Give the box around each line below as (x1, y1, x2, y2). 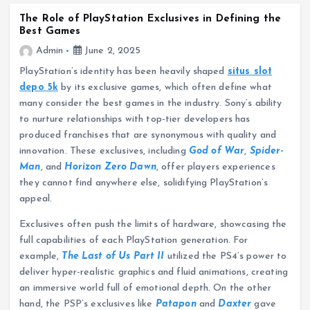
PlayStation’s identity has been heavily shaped (19, 66, 228, 77)
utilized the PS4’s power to (164, 251, 287, 262)
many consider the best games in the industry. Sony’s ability (19, 98, 282, 109)
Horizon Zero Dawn (64, 162, 156, 173)
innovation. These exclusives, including (19, 146, 189, 157)
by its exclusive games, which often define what (58, 82, 272, 93)
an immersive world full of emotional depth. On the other (19, 283, 272, 294)
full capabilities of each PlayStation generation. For (19, 235, 248, 246)
